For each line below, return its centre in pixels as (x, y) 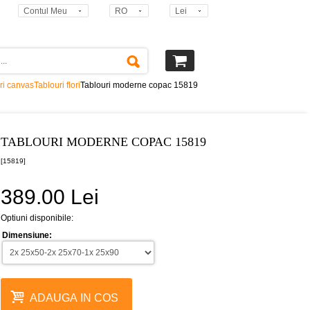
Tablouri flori (57, 85)
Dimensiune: (27, 235)
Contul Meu (45, 11)
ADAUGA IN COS (74, 298)
